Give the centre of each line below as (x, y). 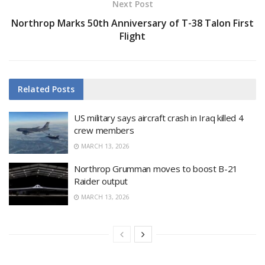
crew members (104, 130)
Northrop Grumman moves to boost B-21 (156, 169)
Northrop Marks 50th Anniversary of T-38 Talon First (132, 23)
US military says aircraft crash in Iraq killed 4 (159, 117)
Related (34, 89)
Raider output (101, 181)
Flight (132, 36)
